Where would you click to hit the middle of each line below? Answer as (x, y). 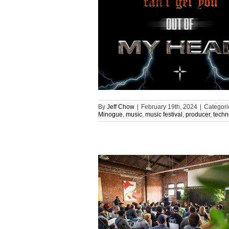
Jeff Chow (121, 107)
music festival (164, 114)
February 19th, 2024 (169, 107)
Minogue (110, 114)
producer (198, 114)
